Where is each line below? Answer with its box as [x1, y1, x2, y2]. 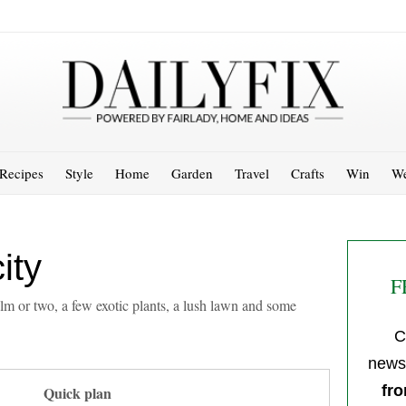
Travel [234, 163, 269, 182]
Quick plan [43, 382, 111, 403]
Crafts [290, 163, 324, 182]
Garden [170, 163, 213, 182]
